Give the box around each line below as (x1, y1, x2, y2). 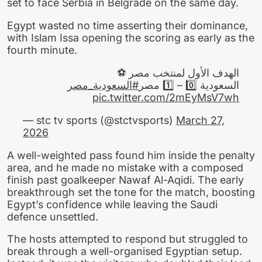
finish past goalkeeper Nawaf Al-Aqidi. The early (7, 173, 244, 186)
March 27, (175, 113, 225, 126)
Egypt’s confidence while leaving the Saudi (7, 198, 218, 211)
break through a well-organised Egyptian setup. (7, 245, 242, 258)
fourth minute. (7, 44, 77, 57)
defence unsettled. (7, 210, 98, 223)
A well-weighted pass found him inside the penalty (7, 149, 255, 161)
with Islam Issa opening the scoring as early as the (7, 32, 254, 44)
